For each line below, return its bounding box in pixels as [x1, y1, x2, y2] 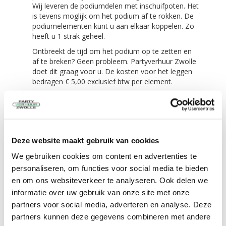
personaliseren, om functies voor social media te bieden [12, 163, 208, 173]
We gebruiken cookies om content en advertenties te [12, 151, 197, 160]
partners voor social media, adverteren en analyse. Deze [12, 200, 212, 209]
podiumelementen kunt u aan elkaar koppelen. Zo [32, 21, 194, 31]
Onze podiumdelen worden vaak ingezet [32, 105, 197, 117]
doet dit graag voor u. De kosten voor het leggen [32, 67, 192, 76]
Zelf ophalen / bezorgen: [32, 211, 132, 222]
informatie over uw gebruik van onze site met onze [12, 188, 190, 197]
